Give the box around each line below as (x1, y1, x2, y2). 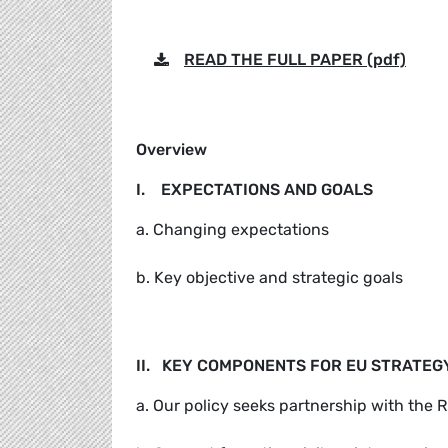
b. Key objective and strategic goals (136, 268, 403, 288)
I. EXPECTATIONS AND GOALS (136, 180, 373, 200)
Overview (136, 140, 207, 160)
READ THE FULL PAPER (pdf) (184, 50, 406, 70)
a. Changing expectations (136, 220, 329, 240)
